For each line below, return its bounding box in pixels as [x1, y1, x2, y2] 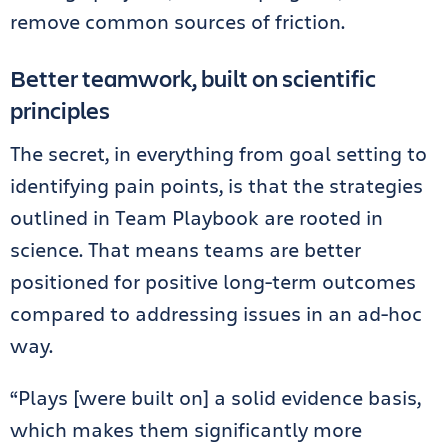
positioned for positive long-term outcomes [10, 268, 416, 296]
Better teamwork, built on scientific [10, 62, 376, 95]
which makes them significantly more [10, 416, 362, 444]
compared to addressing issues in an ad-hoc [10, 300, 422, 328]
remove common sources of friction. [10, 8, 350, 36]
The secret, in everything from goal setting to [10, 140, 427, 168]
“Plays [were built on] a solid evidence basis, [10, 384, 421, 412]
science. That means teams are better [10, 236, 361, 264]
